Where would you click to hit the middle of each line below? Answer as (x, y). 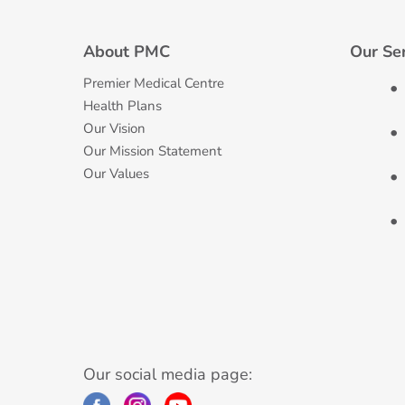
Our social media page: (168, 374)
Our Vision (114, 128)
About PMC (127, 52)
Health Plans (122, 106)
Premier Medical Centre (154, 83)
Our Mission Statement (152, 151)
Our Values (116, 174)
